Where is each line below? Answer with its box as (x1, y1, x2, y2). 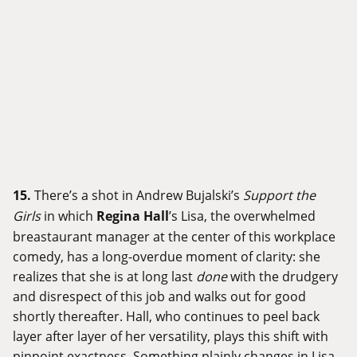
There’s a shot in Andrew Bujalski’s (34, 186, 243, 204)
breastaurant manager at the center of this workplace (13, 228, 335, 245)
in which (41, 207, 96, 225)
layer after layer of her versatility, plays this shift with (13, 328, 328, 345)
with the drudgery (227, 268, 338, 285)
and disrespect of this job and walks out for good (13, 288, 306, 305)
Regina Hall (96, 207, 169, 226)
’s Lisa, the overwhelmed (169, 207, 316, 225)
